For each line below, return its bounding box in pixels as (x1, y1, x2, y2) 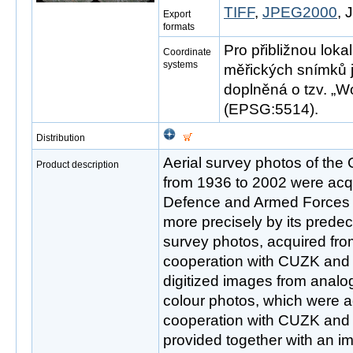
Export (163, 9, 191, 20)
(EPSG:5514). (224, 101, 318, 117)
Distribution (36, 132, 85, 143)
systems (163, 59, 198, 70)
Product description (36, 159, 119, 170)
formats (163, 21, 195, 32)
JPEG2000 (262, 4, 337, 20)
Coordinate (163, 46, 211, 58)
